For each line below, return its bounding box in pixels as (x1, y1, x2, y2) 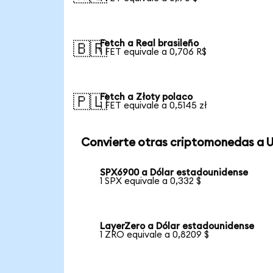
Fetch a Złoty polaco (100, 92, 193, 102)
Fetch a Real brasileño (100, 38, 199, 48)
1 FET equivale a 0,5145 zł (100, 101, 208, 110)
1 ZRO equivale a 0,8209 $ (100, 230, 210, 239)
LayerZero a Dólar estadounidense (100, 221, 255, 231)
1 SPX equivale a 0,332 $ (100, 177, 202, 186)
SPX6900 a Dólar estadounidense (100, 168, 249, 178)
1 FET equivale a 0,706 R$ (100, 47, 207, 57)
